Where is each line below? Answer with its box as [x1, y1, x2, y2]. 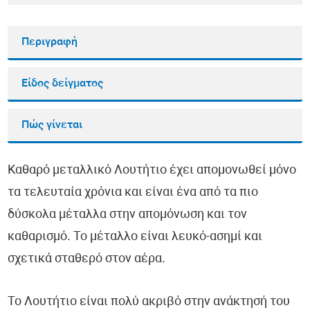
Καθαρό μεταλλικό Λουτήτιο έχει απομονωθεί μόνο [8, 164, 297, 178]
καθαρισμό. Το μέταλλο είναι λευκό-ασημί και [8, 230, 263, 244]
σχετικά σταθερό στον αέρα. [8, 253, 166, 266]
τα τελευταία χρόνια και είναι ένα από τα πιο [8, 186, 259, 200]
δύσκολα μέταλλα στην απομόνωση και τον [8, 208, 248, 222]
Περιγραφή [21, 37, 78, 48]
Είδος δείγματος [21, 78, 104, 90]
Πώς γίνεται [21, 120, 83, 131]
